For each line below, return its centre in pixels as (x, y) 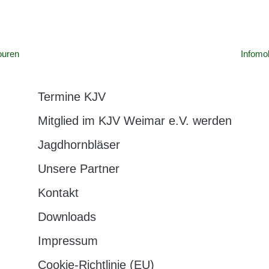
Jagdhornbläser (79, 145)
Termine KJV (71, 97)
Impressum (68, 241)
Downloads (67, 217)
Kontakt (58, 193)
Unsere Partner (78, 169)
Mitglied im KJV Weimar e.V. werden (134, 121)
